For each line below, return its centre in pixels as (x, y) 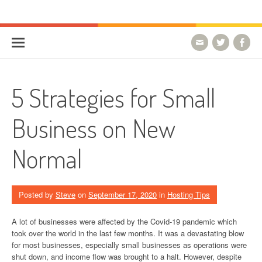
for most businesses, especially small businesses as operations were (129, 245)
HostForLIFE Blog (81, 22)
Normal (47, 158)
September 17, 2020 (123, 194)
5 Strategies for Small (113, 97)
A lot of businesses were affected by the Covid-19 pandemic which (124, 221)
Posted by (37, 194)
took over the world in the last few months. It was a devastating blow (128, 233)
